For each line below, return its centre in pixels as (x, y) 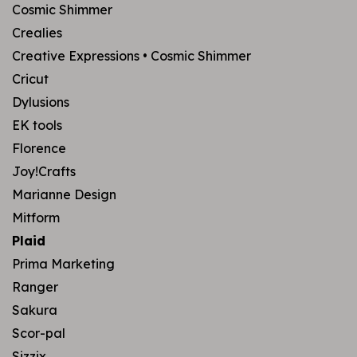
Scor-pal (39, 333)
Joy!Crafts (44, 171)
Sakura (35, 310)
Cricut (30, 79)
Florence (39, 148)
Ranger (35, 287)
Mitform (36, 218)
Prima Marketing (63, 264)
